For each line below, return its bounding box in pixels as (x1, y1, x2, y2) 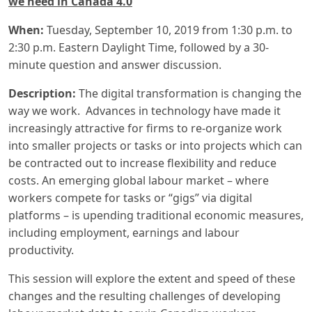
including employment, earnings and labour (8, 225, 240, 240)
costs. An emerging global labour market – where (8, 173, 269, 188)
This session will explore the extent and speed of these (8, 271, 295, 286)
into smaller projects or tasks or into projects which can (8, 138, 302, 153)
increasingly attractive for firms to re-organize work (8, 120, 282, 136)
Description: (8, 86, 79, 101)
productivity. (8, 242, 74, 258)
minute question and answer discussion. (8, 57, 221, 72)
